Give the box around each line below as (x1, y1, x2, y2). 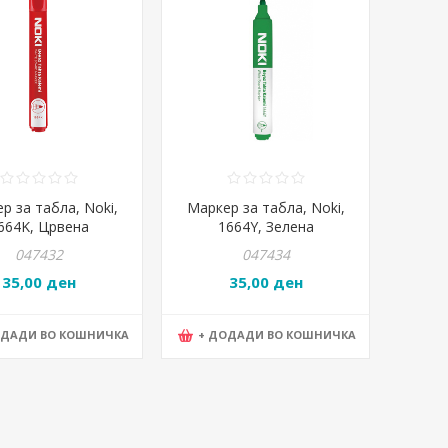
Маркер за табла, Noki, (186, 197, 345, 217)
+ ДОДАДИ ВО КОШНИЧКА (198, 327, 356, 343)
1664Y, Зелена (217, 216, 314, 236)
